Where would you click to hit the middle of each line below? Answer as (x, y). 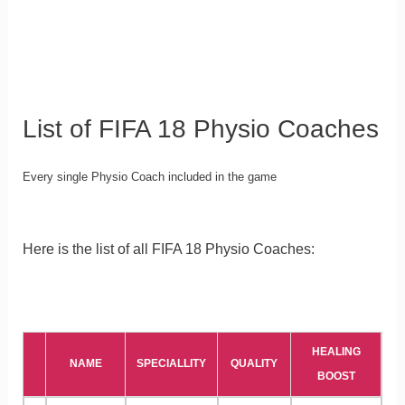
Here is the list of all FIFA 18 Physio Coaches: (168, 249)
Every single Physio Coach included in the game (149, 177)
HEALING (336, 352)
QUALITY (254, 364)
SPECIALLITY (171, 364)
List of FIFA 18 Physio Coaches (200, 129)
